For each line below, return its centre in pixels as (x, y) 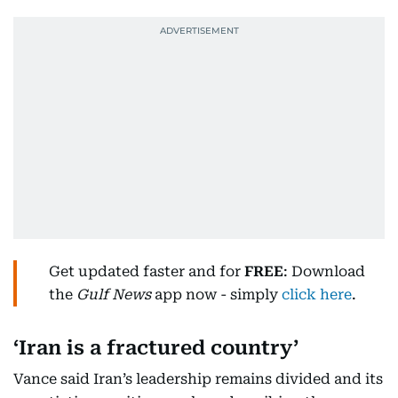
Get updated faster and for (147, 271)
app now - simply (216, 295)
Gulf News (114, 295)
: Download (324, 271)
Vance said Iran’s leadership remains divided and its (198, 379)
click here (317, 295)
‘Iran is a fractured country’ (156, 348)
